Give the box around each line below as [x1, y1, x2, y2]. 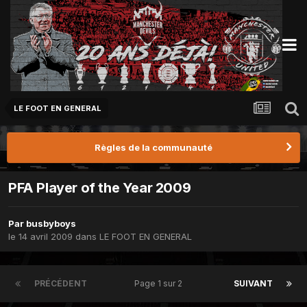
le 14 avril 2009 [8, 230, 73, 242]
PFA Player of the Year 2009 [8, 179, 191, 196]
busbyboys [26, 217, 76, 229]
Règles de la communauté [95, 141, 212, 153]
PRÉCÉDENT [34, 278, 87, 289]
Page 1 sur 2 [134, 278, 186, 289]
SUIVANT [234, 278, 273, 289]
